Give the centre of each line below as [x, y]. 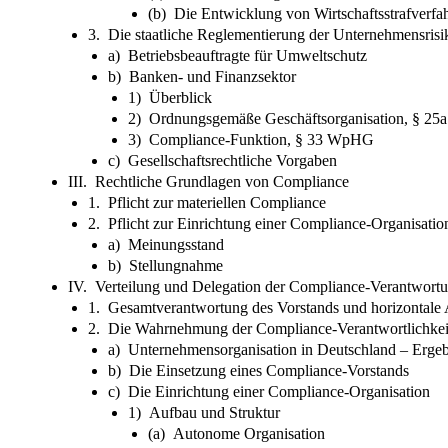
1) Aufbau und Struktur [204, 412]
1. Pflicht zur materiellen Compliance [207, 202]
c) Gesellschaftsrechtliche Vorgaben [222, 160]
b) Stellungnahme [165, 265]
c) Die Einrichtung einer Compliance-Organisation [269, 391]
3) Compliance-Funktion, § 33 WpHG [251, 139]
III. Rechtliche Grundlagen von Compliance [208, 181]
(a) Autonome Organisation [236, 433]
